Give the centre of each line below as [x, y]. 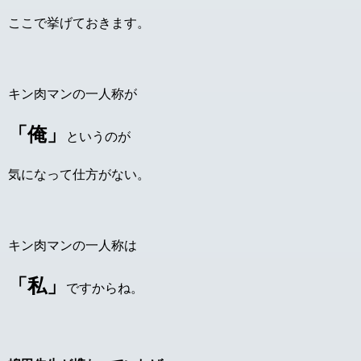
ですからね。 [105, 288]
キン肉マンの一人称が [73, 94]
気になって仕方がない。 [79, 175]
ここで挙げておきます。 [79, 23]
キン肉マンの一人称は [73, 246]
